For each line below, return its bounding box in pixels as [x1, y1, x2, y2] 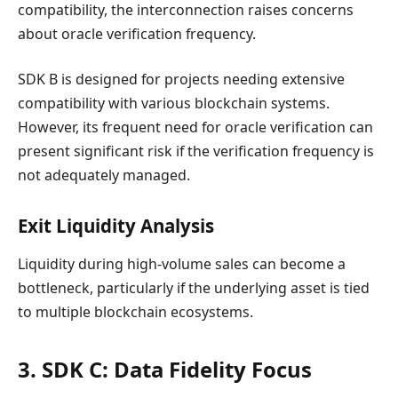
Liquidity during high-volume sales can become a [18, 254, 346, 275]
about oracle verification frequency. [18, 23, 256, 44]
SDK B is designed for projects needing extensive [18, 69, 345, 90]
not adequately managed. [18, 165, 190, 186]
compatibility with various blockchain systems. [18, 93, 330, 114]
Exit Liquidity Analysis [18, 213, 214, 239]
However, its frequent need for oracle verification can [18, 117, 373, 138]
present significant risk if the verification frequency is [18, 141, 374, 162]
